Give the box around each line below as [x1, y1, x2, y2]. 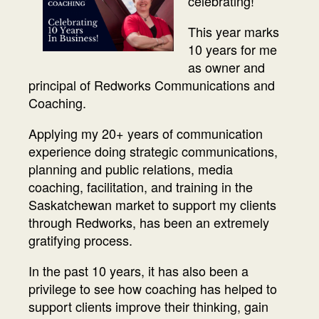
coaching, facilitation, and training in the [28, 177, 253, 196]
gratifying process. [28, 230, 132, 249]
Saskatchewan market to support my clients [28, 194, 276, 214]
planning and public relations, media [28, 159, 233, 178]
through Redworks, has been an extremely [28, 212, 269, 231]
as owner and [188, 57, 265, 76]
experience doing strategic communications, [28, 141, 278, 160]
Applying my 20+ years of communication [28, 123, 263, 142]
